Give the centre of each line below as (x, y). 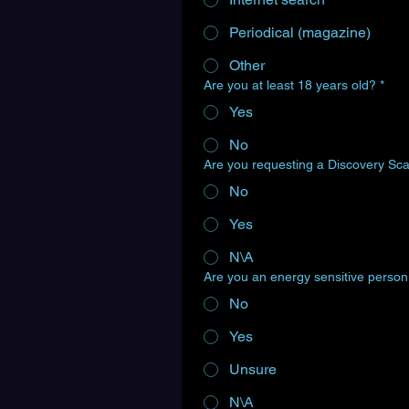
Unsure (253, 369)
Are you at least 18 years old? (290, 85)
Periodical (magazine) (300, 32)
